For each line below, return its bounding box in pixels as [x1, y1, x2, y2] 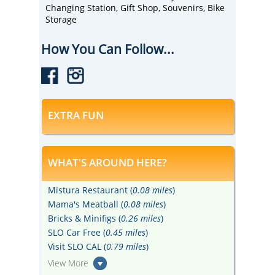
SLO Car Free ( [47, 227, 106, 238]
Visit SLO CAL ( [47, 241, 106, 252]
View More [47, 257, 88, 269]
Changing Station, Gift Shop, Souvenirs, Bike [45, 2, 225, 14]
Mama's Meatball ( [47, 198, 123, 210]
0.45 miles [105, 227, 145, 238]
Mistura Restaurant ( [47, 184, 133, 196]
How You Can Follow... [41, 41, 174, 58]
